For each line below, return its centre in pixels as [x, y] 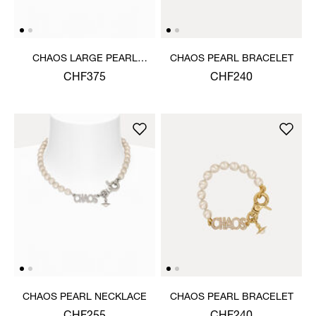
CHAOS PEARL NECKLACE [85, 297]
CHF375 [85, 78]
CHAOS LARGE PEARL [85, 59]
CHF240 [231, 78]
